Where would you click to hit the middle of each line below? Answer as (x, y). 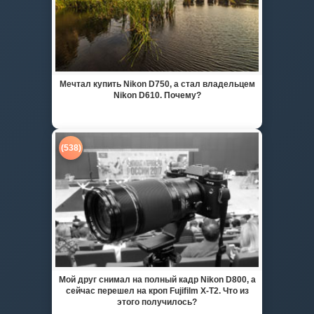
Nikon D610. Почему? (157, 96)
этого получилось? (157, 302)
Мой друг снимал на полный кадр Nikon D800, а (157, 279)
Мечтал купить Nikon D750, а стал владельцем (157, 84)
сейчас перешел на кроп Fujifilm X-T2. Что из (157, 291)
